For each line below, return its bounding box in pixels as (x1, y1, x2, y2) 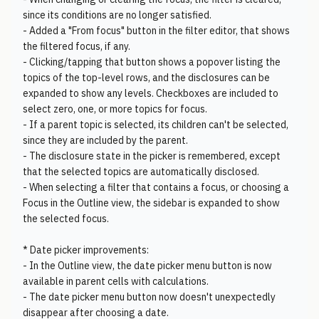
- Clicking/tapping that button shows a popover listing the (23, 56, 281, 68)
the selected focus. (23, 212, 109, 225)
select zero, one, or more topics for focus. (23, 103, 207, 115)
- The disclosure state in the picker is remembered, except (23, 150, 281, 162)
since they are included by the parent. (23, 134, 188, 147)
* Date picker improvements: (23, 244, 149, 256)
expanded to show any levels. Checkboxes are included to (23, 87, 278, 100)
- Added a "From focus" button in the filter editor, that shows (23, 24, 290, 37)
